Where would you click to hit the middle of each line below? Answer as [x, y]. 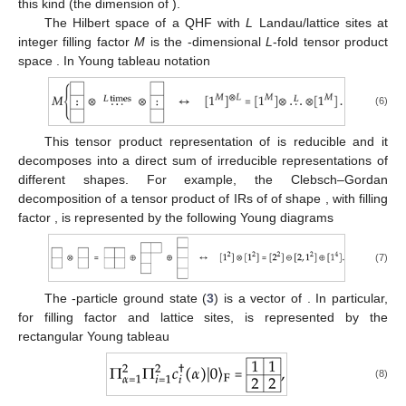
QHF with [215, 23]
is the [166, 42]
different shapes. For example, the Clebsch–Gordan [203, 179]
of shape [298, 198]
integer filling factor [77, 42]
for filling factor [73, 317]
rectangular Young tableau [94, 336]
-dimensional [227, 42]
